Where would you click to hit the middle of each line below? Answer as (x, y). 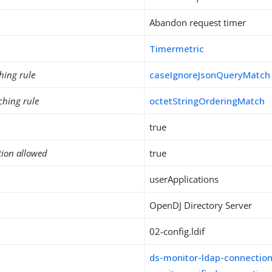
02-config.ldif (177, 231)
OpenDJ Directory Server (201, 205)
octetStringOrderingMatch (207, 101)
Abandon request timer (198, 22)
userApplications (184, 179)
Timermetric (177, 49)
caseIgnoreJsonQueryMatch (210, 75)
